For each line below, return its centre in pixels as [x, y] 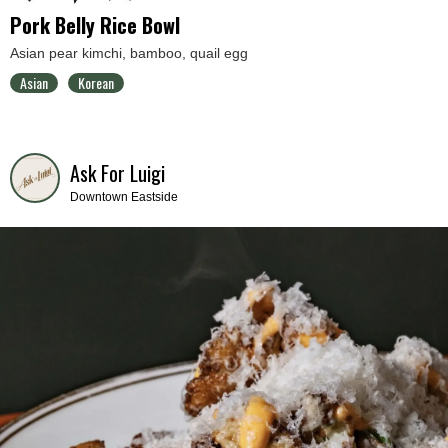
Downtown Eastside [124, 196]
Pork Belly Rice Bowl [95, 24]
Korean [96, 82]
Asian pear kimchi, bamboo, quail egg [129, 52]
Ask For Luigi [117, 172]
